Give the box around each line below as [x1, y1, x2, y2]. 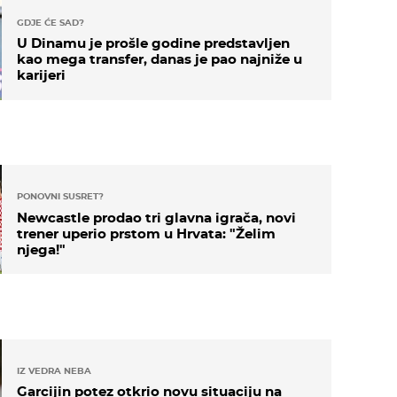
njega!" [16, 240, 66, 258]
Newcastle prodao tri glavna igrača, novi [16, 208, 296, 226]
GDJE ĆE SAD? [16, 17, 84, 27]
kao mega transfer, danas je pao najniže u [16, 51, 302, 68]
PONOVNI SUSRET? [16, 191, 104, 202]
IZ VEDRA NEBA [16, 365, 91, 376]
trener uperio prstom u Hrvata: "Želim [16, 224, 276, 242]
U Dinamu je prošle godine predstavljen [16, 35, 290, 52]
